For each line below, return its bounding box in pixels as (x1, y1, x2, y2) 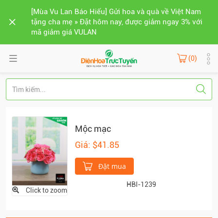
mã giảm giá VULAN (31, 28, 97, 36)
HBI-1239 (126, 181, 156, 188)
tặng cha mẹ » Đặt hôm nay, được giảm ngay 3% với (31, 18, 202, 26)
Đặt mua (96, 162, 126, 171)
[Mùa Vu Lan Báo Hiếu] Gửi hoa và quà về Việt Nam (31, 7, 201, 16)
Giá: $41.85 (75, 140, 119, 150)
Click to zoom (26, 186, 67, 195)
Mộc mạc (75, 124, 111, 134)
